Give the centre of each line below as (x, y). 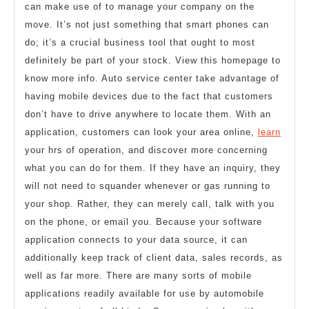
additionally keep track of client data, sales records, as (154, 258)
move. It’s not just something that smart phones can (147, 25)
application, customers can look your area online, (141, 132)
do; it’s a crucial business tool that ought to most (140, 43)
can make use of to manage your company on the (140, 7)
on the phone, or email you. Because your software (143, 222)
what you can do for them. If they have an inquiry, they (153, 168)
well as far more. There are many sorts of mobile (138, 276)
